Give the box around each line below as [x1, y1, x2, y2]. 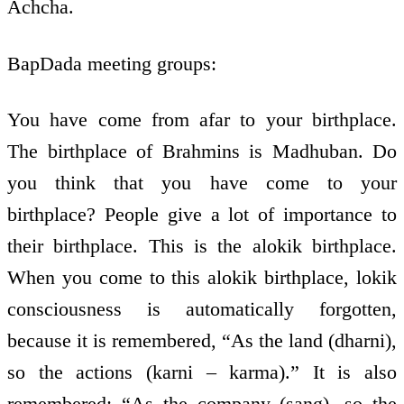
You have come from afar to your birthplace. [7, 108, 397, 132]
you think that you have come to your [7, 171, 397, 195]
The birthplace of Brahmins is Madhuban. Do [7, 140, 397, 163]
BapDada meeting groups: [7, 51, 216, 75]
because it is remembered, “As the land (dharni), [7, 329, 397, 353]
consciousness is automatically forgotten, [7, 298, 397, 321]
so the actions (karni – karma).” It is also [7, 361, 397, 384]
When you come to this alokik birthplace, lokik [7, 266, 397, 289]
